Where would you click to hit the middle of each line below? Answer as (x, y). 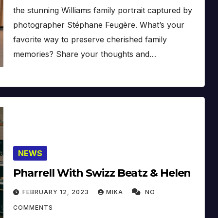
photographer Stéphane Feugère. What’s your (99, 25)
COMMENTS (33, 207)
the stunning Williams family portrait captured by (102, 10)
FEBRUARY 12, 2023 (56, 192)
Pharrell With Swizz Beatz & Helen (102, 173)
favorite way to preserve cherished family (90, 39)
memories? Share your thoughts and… (84, 54)
